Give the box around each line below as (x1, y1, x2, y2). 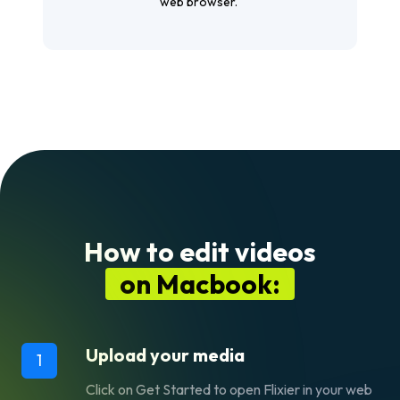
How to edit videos (84, 234, 316, 269)
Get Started (136, 379, 213, 398)
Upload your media (86, 343, 245, 366)
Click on (86, 379, 136, 398)
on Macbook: (120, 266, 280, 301)
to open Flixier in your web (213, 379, 372, 398)
